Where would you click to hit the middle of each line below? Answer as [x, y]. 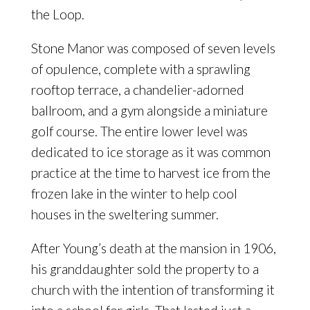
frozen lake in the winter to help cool [134, 194]
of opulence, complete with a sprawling [140, 69]
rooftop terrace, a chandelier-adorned [137, 90]
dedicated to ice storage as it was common [151, 152]
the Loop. [57, 15]
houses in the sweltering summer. [125, 215]
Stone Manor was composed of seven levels [153, 48]
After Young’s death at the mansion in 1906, [153, 248]
